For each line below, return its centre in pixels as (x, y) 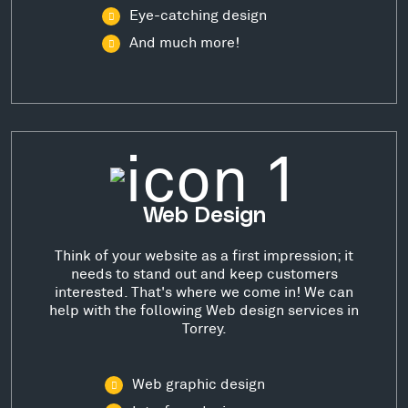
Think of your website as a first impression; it (204, 255)
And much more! (184, 41)
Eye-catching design (198, 14)
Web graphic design (199, 383)
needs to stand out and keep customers (204, 273)
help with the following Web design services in (204, 309)
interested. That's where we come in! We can (204, 291)
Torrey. (204, 327)
